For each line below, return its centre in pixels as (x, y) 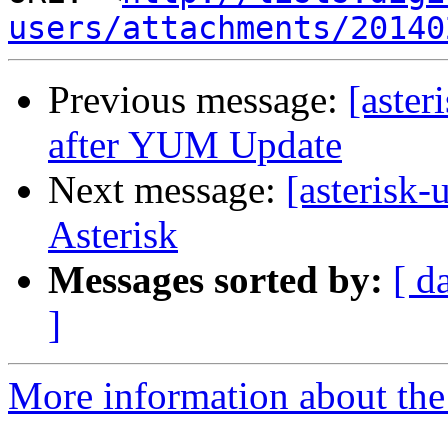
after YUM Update (195, 145)
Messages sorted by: (215, 280)
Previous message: (198, 100)
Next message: (167, 190)
